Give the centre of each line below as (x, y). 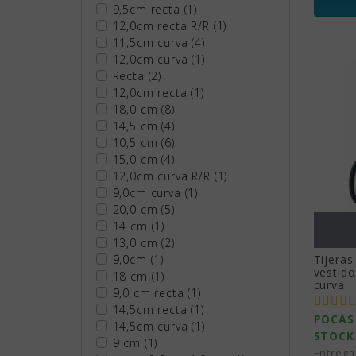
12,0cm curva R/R (163, 176)
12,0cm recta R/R (163, 25)
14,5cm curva (152, 326)
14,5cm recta (152, 309)
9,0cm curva (149, 192)
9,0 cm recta (150, 292)
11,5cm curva (152, 42)
